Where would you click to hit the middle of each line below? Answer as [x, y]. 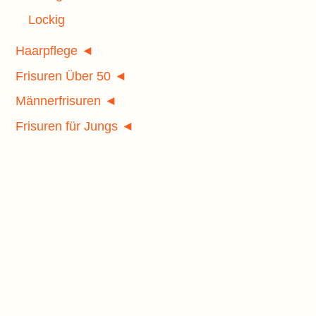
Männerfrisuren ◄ [66, 101]
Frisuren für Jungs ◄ [75, 126]
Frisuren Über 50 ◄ [71, 76]
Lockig [47, 19]
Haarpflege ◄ [55, 51]
